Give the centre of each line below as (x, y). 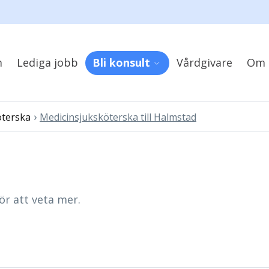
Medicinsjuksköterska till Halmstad (118, 117)
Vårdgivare (204, 62)
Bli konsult (121, 62)
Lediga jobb (47, 62)
